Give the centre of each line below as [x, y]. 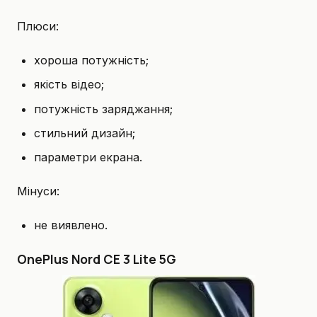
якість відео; [69, 85]
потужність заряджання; [103, 109]
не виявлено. [71, 225]
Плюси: [38, 26]
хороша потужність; [91, 60]
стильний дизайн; [85, 133]
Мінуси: [38, 191]
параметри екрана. [88, 157]
